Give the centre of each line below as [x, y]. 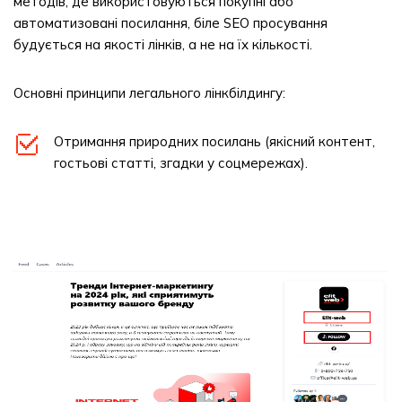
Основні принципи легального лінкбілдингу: [149, 93]
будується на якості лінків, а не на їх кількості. [163, 44]
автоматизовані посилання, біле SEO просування [170, 23]
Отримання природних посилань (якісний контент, [214, 141]
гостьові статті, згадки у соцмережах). [181, 163]
